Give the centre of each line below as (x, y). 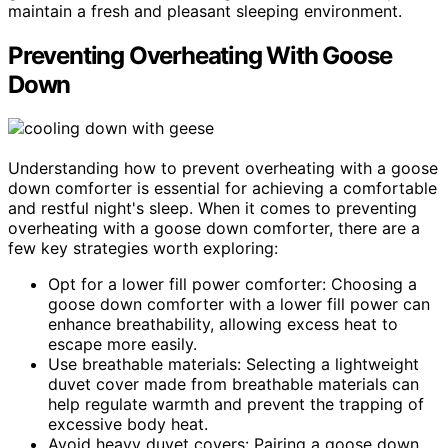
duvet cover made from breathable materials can (233, 384)
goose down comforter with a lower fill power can (239, 304)
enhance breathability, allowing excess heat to (223, 324)
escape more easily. (122, 344)
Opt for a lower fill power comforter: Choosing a (232, 284)
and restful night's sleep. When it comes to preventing (212, 208)
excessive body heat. (128, 424)
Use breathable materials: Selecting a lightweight (233, 364)
